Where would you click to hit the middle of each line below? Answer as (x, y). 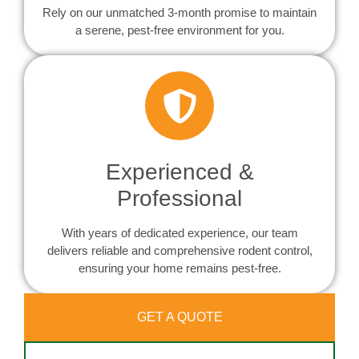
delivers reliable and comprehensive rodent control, (179, 251)
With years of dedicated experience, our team (179, 233)
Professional (179, 199)
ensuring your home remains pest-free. (179, 268)
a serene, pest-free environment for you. (179, 30)
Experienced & (179, 172)
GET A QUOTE (179, 317)
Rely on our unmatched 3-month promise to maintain (179, 13)
